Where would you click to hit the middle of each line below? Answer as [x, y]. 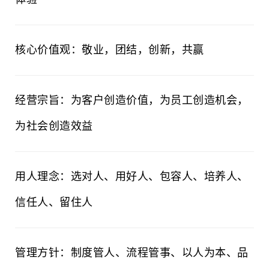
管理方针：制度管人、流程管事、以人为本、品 [132, 253]
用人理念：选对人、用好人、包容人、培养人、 [132, 177]
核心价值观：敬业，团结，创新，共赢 [110, 50]
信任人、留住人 [54, 202]
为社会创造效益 [54, 126]
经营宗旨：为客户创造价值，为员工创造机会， [132, 100]
